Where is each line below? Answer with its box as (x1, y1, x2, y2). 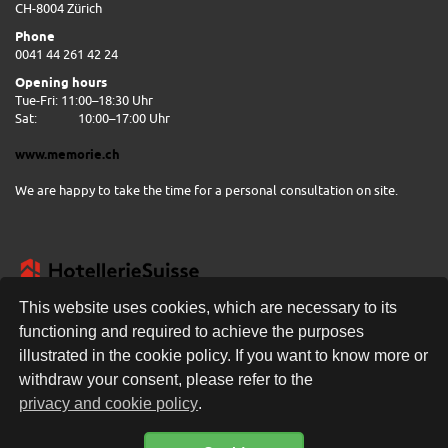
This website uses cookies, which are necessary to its (19, 299, 398, 317)
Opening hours (15, 74, 107, 90)
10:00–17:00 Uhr (78, 110, 170, 126)
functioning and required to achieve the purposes (19, 323, 365, 341)
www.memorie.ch (15, 146, 120, 162)
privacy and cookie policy (19, 395, 199, 413)
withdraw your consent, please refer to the (19, 371, 314, 389)
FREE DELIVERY (169, 350, 255, 366)
